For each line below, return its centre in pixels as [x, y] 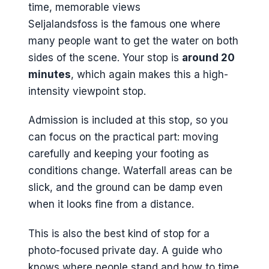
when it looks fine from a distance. [111, 204]
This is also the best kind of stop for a [119, 233]
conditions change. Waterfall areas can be [130, 171]
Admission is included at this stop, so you [128, 120]
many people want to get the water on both [133, 41]
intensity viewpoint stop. [87, 91]
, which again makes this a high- [150, 74]
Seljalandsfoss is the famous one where [124, 24]
